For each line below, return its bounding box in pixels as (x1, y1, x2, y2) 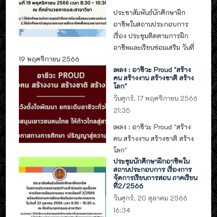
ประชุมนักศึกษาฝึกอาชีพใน (113, 156, 190, 165)
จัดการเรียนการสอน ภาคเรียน (113, 173, 198, 182)
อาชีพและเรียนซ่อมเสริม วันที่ (113, 43, 195, 51)
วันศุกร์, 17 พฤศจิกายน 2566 (113, 94, 198, 103)
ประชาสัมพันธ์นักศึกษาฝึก (113, 8, 186, 16)
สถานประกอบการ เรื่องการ (113, 165, 192, 173)
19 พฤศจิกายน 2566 (19, 54, 79, 63)
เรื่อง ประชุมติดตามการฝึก (113, 31, 189, 40)
